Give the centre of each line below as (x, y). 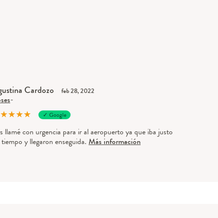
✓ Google (54, 115)
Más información (115, 142)
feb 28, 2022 (78, 91)
